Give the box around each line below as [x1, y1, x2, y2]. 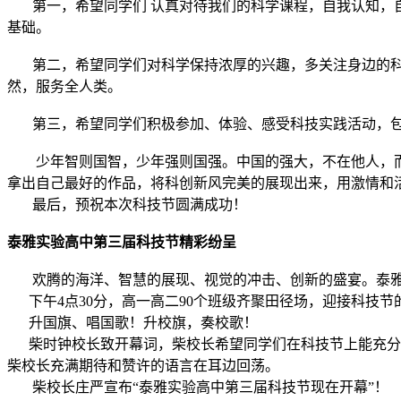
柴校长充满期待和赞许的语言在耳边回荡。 [7, 358, 283, 374]
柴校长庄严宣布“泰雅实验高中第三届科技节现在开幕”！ [7, 380, 388, 396]
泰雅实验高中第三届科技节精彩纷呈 [7, 235, 236, 251]
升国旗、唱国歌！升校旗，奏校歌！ [7, 315, 258, 331]
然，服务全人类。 [7, 79, 129, 95]
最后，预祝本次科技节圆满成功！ [7, 197, 247, 213]
